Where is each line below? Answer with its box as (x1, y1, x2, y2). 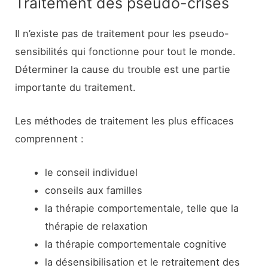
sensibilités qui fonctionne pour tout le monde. (15, 45, 236, 57)
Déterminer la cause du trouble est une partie (15, 63, 231, 75)
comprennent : (15, 133, 84, 145)
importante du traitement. (15, 81, 136, 93)
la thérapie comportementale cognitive (44, 238, 227, 251)
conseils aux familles (44, 184, 142, 197)
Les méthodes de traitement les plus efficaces (15, 115, 234, 127)
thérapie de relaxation (44, 220, 148, 233)
